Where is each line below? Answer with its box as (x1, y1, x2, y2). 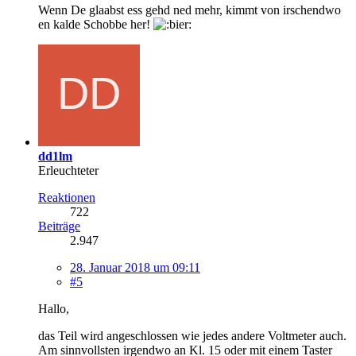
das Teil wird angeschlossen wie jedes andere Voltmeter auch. (38, 328, 346, 342)
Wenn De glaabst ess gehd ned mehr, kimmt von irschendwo (38, 2, 341, 17)
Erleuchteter (38, 163, 99, 177)
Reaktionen (38, 190, 95, 204)
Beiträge (38, 219, 80, 233)
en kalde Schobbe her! (38, 17, 153, 31)
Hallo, (38, 301, 69, 315)
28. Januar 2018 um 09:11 (70, 260, 200, 274)
